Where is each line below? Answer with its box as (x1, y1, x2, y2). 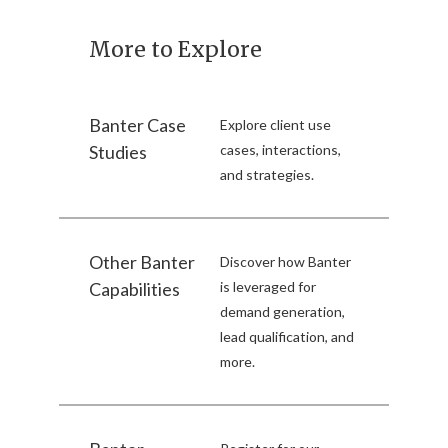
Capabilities (89, 278, 180, 301)
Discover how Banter (220, 253, 352, 271)
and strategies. (220, 166, 315, 184)
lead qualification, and (220, 328, 355, 346)
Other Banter (89, 251, 195, 274)
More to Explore (89, 36, 262, 64)
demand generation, (220, 303, 346, 321)
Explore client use (220, 116, 332, 134)
